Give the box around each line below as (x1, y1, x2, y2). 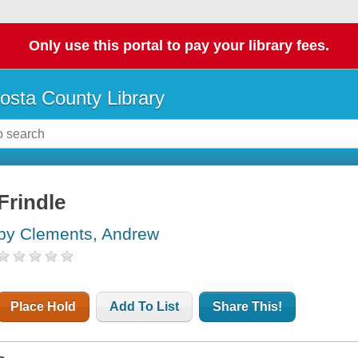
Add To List (109, 300, 180, 314)
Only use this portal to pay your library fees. (29, 38, 329, 54)
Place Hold (10, 300, 77, 314)
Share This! (213, 300, 283, 314)
